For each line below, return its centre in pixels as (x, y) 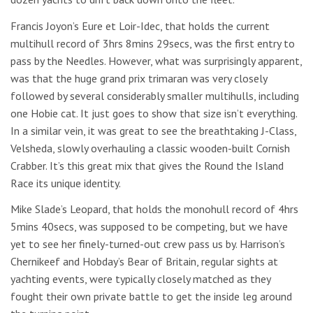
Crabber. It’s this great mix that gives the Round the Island (147, 165)
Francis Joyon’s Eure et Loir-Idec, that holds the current (140, 26)
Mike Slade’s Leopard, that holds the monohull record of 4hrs (154, 209)
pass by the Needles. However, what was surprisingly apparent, (156, 60)
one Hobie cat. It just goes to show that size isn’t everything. (154, 113)
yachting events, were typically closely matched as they (140, 279)
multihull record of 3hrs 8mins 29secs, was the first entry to (153, 43)
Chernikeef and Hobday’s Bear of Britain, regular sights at (144, 261)
